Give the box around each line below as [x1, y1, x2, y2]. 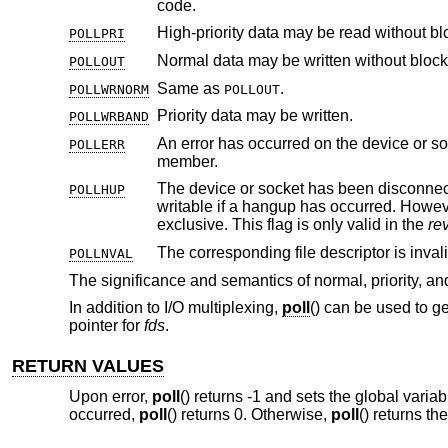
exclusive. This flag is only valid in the [156, 216, 428, 234]
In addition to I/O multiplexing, [68, 299, 282, 317]
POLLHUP [68, 182, 125, 198]
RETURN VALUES [12, 356, 165, 377]
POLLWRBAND [68, 109, 149, 125]
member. [156, 152, 218, 170]
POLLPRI [68, 26, 125, 42]
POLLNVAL [68, 246, 133, 262]
